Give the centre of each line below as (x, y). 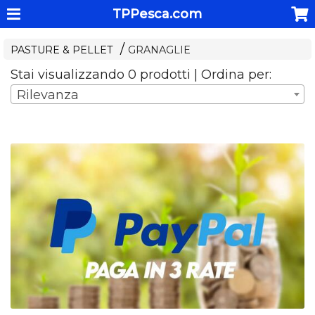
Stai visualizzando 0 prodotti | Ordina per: (141, 75)
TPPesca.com (157, 14)
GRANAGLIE (160, 50)
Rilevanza (48, 95)
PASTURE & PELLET (62, 50)
